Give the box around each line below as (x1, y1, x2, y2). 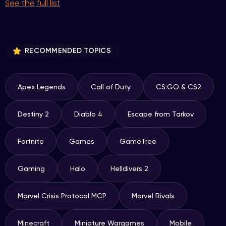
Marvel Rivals (132, 192, 175, 200)
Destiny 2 (18, 110, 49, 119)
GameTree (120, 137, 156, 146)
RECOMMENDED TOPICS (25, 46, 111, 55)
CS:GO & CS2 (156, 83, 201, 91)
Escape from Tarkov (128, 110, 194, 119)
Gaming (18, 164, 45, 173)
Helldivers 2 (110, 164, 148, 173)
